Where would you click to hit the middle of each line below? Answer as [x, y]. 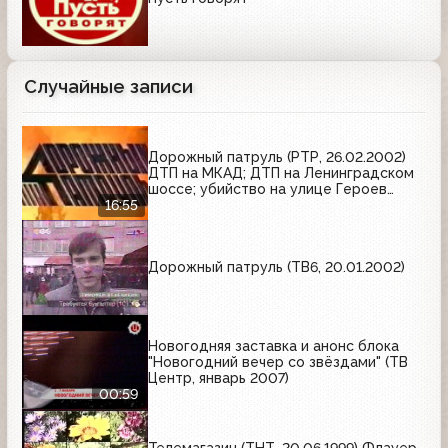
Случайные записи [108, 86]
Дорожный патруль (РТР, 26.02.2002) [277, 156]
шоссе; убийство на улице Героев [267, 188]
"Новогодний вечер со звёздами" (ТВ [278, 361]
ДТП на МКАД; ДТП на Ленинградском [281, 172]
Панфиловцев [195, 204]
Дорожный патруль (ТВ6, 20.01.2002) [276, 267]
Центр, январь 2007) [218, 377]
